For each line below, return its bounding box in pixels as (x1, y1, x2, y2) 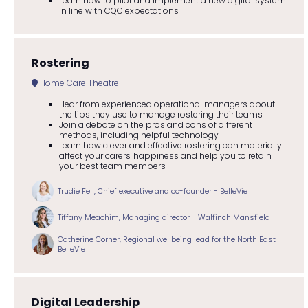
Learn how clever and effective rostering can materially (58, 139, 282, 151)
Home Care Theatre (37, 76, 119, 89)
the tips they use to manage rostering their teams (58, 108, 263, 120)
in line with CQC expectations (58, 4, 179, 16)
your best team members (58, 159, 166, 172)
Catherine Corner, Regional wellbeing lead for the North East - (58, 233, 282, 245)
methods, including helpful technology (58, 129, 219, 141)
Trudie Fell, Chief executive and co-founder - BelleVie (58, 185, 247, 197)
